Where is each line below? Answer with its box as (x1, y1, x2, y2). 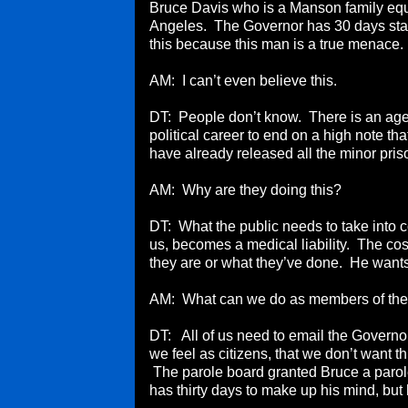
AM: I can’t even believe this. (149, 73, 337, 88)
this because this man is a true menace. (149, 36, 403, 52)
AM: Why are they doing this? (149, 182, 342, 198)
